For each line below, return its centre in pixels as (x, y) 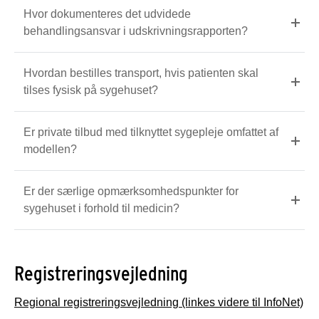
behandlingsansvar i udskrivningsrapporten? (136, 31)
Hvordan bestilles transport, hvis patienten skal (141, 73)
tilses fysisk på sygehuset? (91, 90)
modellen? (50, 149)
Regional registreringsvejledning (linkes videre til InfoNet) (159, 302)
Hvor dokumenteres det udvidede (107, 14)
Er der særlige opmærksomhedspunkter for (131, 191)
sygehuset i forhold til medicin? (101, 208)
